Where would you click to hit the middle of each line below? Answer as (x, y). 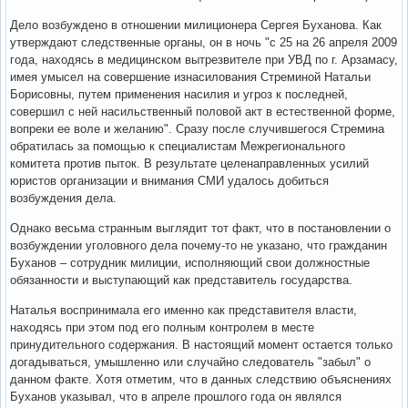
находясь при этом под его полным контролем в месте (162, 328)
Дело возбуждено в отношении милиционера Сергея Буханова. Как (196, 25)
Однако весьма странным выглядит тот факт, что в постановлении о (200, 229)
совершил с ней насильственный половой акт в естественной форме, (203, 112)
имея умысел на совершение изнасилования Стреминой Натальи (190, 77)
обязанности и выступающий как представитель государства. (181, 280)
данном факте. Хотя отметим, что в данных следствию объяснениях (201, 380)
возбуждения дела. (63, 199)
